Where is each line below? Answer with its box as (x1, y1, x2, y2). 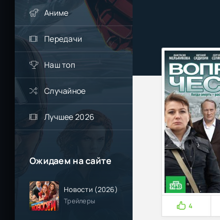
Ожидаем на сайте (29, 155, 112, 166)
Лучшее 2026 (44, 111, 95, 122)
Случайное (44, 85, 86, 96)
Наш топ (44, 59, 75, 70)
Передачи (44, 33, 82, 44)
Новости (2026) (64, 184, 118, 194)
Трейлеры (64, 196, 96, 205)
